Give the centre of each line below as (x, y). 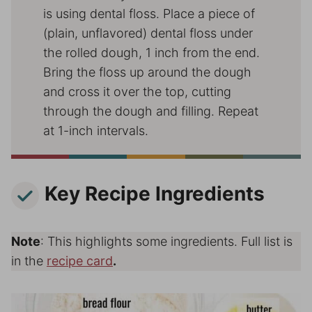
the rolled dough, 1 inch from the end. (151, 52)
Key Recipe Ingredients (155, 194)
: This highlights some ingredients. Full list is (166, 241)
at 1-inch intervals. (96, 130)
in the (29, 260)
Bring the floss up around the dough (147, 72)
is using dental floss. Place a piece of (149, 13)
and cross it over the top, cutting (137, 91)
